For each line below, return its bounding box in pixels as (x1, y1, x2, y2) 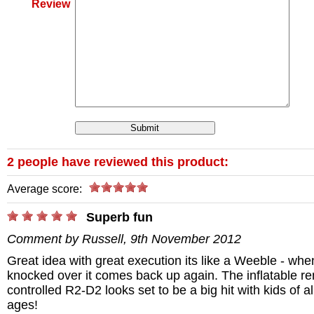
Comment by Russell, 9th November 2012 (7, 232, 241, 247)
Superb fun (86, 210, 153, 225)
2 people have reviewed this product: (7, 155, 228, 170)
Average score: (7, 183, 82, 196)
